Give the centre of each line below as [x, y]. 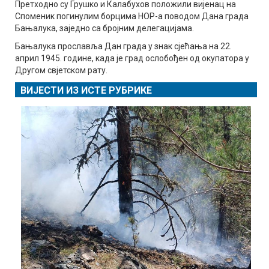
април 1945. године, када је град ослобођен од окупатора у [132, 59]
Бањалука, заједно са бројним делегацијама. [104, 29]
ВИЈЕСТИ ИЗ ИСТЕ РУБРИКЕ [86, 91]
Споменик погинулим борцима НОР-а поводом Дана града [132, 17]
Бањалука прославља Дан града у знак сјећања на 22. [123, 47]
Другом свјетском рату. [61, 71]
